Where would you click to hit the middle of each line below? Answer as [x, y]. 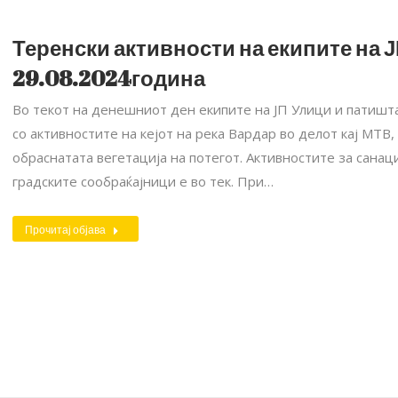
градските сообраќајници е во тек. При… [143, 181]
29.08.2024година [109, 78]
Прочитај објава [65, 229]
